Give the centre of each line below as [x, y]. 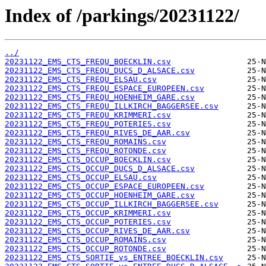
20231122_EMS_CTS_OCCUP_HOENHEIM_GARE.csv [100, 195]
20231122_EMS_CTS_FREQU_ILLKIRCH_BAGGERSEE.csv [112, 106]
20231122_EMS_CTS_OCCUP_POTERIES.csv [88, 222]
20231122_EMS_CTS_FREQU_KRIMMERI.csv [88, 115]
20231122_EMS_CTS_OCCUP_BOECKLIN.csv [88, 160]
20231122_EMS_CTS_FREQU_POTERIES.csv [88, 124]
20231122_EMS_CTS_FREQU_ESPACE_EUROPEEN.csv [104, 88]
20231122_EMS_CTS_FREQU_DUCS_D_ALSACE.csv [100, 71]
